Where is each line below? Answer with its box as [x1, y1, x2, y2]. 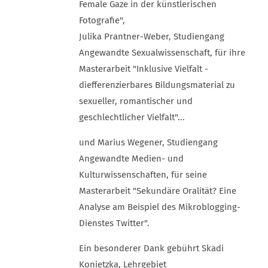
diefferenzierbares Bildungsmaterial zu [79, 80, 235, 90]
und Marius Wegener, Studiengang [79, 137, 218, 148]
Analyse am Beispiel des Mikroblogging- [79, 202, 240, 212]
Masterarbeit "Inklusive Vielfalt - [79, 63, 208, 74]
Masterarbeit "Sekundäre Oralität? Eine [79, 185, 236, 196]
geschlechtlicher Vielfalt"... [79, 112, 185, 123]
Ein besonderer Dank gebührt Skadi [79, 243, 224, 254]
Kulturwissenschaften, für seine [79, 169, 207, 180]
